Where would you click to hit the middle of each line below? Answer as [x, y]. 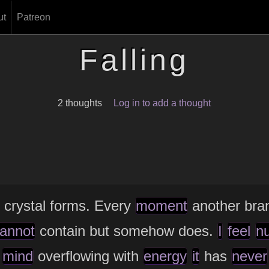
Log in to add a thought [162, 103]
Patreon [33, 17]
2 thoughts [80, 103]
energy [165, 256]
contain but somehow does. [126, 231]
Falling [134, 60]
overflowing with [88, 256]
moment [161, 205]
